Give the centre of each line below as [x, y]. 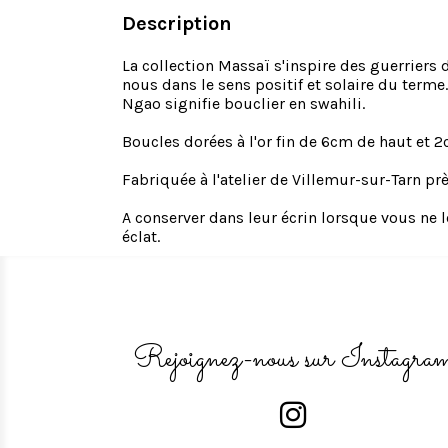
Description [177, 23]
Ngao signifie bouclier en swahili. [243, 103]
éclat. [141, 236]
